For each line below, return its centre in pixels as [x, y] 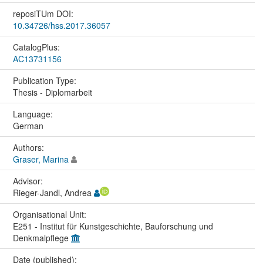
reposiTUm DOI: [44, 13]
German [28, 125]
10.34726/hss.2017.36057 [61, 25]
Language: [34, 114]
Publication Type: [45, 80]
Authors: [29, 147]
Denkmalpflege [42, 237]
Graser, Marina [41, 159]
